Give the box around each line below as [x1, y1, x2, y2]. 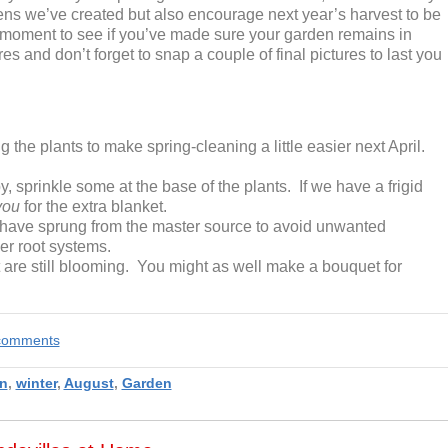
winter [15, 375, 57, 392]
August [63, 375, 114, 392]
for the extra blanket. [19, 198, 167, 216]
